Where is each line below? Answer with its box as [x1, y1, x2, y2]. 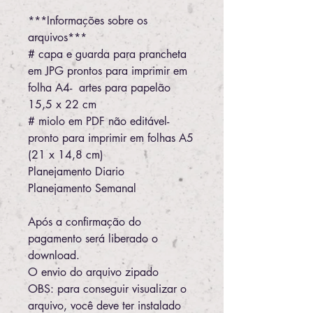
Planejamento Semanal [28, 181, 136, 196]
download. [28, 248, 80, 263]
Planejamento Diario [28, 164, 124, 179]
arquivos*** [28, 30, 87, 45]
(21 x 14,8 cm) [28, 147, 107, 162]
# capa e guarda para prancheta [28, 47, 187, 61]
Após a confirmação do [28, 214, 141, 229]
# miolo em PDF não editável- [28, 114, 169, 129]
